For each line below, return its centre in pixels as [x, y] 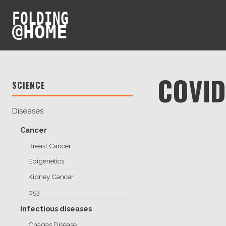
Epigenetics [46, 161]
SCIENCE [29, 85]
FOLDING [40, 18]
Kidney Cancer [51, 176]
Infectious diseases [56, 208]
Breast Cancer [50, 146]
